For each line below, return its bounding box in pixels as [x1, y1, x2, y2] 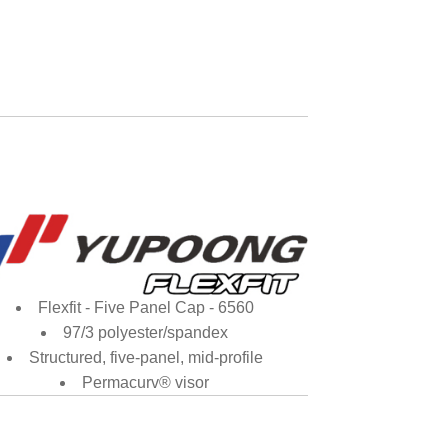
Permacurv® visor [82, 374, 209, 392]
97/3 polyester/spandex [63, 324, 228, 342]
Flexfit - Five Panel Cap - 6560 [37, 299, 254, 317]
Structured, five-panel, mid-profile [28, 349, 263, 367]
